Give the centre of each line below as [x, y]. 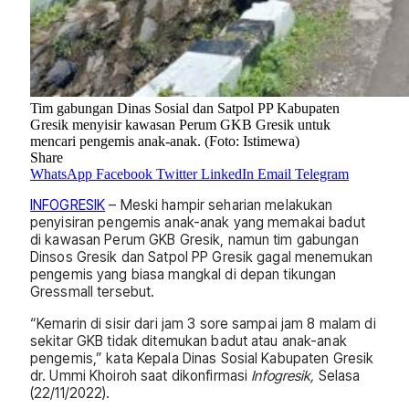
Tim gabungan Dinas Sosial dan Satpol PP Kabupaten [185, 109]
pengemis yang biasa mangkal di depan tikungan [184, 275]
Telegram [322, 174]
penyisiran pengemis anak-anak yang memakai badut [198, 223]
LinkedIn [227, 174]
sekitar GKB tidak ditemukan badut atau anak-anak [189, 341]
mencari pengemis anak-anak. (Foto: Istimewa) [165, 142]
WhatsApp [61, 174]
